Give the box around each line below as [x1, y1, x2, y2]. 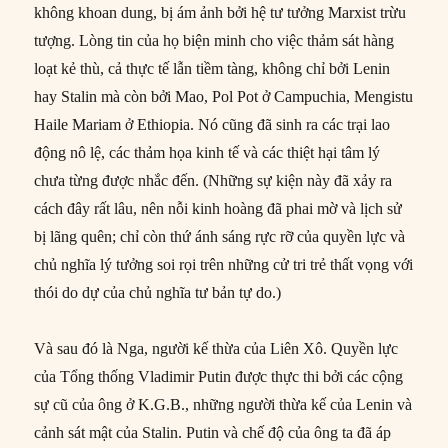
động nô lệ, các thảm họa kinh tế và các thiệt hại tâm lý [34, 143, 381, 161]
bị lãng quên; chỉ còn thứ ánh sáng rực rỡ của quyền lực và [34, 227, 406, 245]
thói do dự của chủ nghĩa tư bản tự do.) [34, 283, 282, 301]
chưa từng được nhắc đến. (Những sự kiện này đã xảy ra [34, 171, 393, 189]
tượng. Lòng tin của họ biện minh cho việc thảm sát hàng [34, 31, 395, 49]
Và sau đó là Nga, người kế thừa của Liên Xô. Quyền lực [34, 339, 399, 357]
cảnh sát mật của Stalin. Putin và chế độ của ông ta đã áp [34, 423, 392, 441]
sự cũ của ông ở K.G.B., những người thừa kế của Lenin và [34, 395, 413, 413]
